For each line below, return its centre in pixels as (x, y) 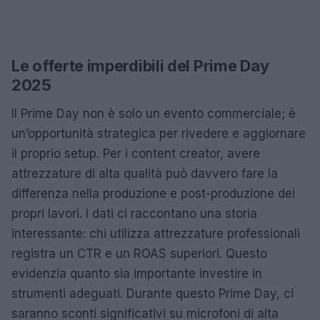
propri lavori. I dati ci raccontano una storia (134, 213)
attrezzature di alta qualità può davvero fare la (145, 173)
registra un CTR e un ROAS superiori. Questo (139, 253)
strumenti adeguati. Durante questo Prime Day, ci (152, 293)
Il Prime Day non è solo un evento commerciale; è (154, 113)
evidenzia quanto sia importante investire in (137, 273)
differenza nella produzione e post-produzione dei (153, 193)
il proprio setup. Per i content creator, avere (136, 153)
